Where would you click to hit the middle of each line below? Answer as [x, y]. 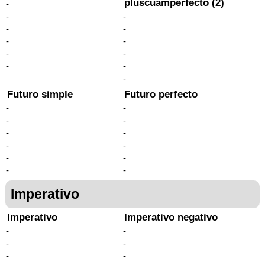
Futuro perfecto [161, 94]
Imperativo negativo [171, 217]
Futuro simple [40, 94]
